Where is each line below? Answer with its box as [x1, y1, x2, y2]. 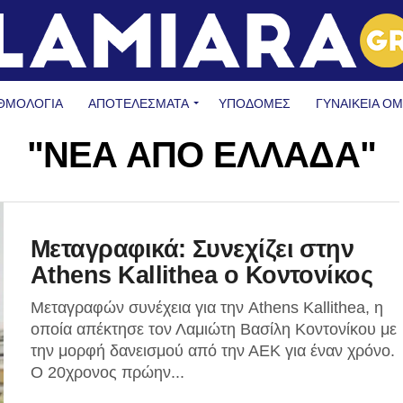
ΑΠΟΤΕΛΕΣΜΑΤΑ [88, 96, 189, 111]
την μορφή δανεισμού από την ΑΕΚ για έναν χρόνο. [31, 342, 395, 360]
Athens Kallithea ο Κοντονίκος [31, 261, 373, 289]
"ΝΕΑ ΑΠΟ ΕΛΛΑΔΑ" [26, 135, 377, 175]
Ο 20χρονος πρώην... [31, 363, 184, 381]
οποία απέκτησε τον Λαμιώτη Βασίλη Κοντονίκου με [31, 320, 397, 338]
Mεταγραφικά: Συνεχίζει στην [31, 235, 354, 263]
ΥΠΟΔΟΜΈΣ [219, 96, 291, 111]
